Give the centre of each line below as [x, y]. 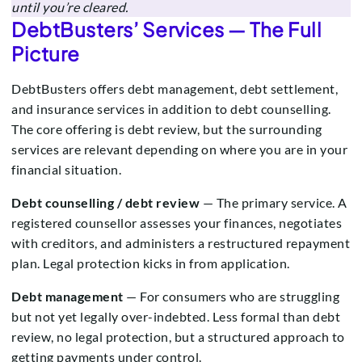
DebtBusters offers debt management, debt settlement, [175, 89]
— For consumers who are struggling [231, 297]
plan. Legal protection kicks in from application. [151, 263]
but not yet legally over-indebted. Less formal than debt [176, 317]
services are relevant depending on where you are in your [179, 149]
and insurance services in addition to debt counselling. [171, 109]
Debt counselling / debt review [105, 203]
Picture [46, 54]
